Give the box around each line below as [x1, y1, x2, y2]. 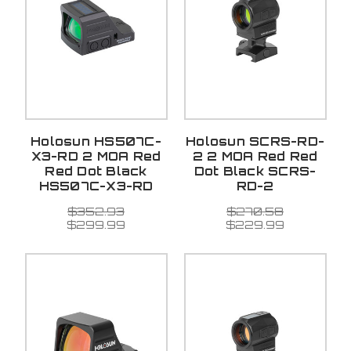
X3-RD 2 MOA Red [31, 149, 161, 165]
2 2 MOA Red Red [192, 149, 318, 165]
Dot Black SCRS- [194, 164, 317, 179]
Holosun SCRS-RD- [186, 134, 324, 150]
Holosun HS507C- [31, 134, 161, 150]
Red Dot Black [45, 164, 147, 179]
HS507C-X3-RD [38, 179, 154, 194]
